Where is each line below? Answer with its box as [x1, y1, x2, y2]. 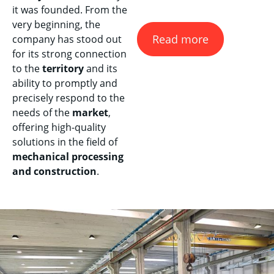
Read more [152, 32, 209, 46]
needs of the [12, 106, 72, 119]
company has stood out [12, 32, 122, 46]
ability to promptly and [12, 76, 117, 90]
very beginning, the [12, 18, 100, 31]
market [72, 106, 108, 119]
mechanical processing [12, 150, 124, 163]
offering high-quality [12, 120, 106, 134]
